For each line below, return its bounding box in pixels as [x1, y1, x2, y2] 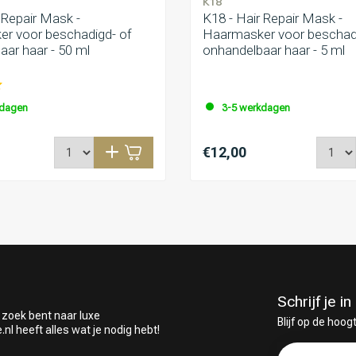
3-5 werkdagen [222, 102, 290, 114]
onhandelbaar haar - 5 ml [203, 42, 345, 59]
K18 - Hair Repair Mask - [203, 10, 342, 27]
